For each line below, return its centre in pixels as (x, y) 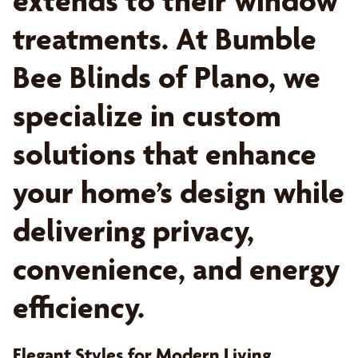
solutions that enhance (165, 154)
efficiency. (79, 307)
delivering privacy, (133, 231)
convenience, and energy (176, 269)
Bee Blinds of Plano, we (167, 77)
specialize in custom (147, 115)
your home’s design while (179, 192)
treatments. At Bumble (165, 39)
